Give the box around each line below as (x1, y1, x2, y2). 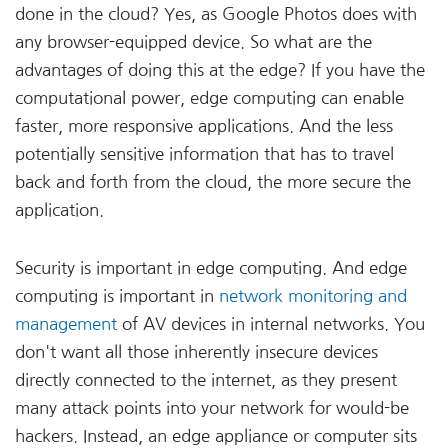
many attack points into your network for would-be (15, 399, 409, 416)
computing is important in (15, 287, 219, 304)
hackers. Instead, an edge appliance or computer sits (15, 427, 417, 444)
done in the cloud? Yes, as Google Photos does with (15, 5, 417, 22)
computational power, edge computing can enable (15, 89, 404, 106)
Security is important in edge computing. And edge (15, 259, 407, 276)
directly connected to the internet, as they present (15, 371, 397, 388)
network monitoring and (219, 287, 407, 304)
